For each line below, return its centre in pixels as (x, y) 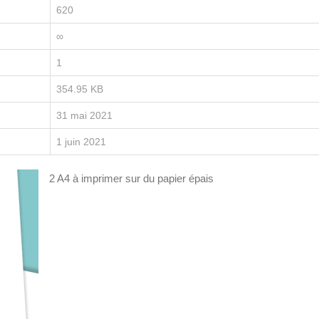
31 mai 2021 (84, 115)
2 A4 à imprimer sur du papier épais (131, 178)
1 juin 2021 (81, 142)
